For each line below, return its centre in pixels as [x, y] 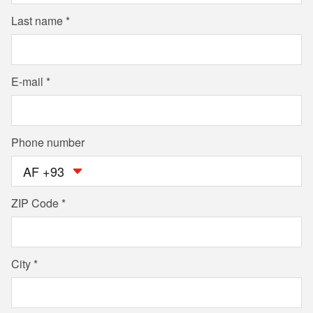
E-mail [27, 81]
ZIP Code [35, 203]
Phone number [48, 142]
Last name [37, 21]
